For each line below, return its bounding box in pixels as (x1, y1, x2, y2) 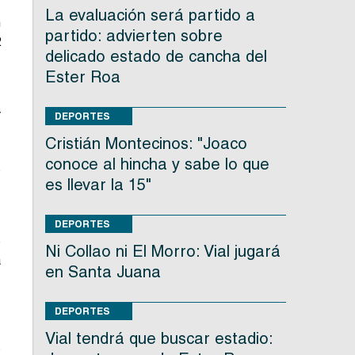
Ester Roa (44, 67, 120, 87)
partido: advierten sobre (44, 26, 223, 46)
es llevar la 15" (44, 175, 151, 195)
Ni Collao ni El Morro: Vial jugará (44, 242, 281, 261)
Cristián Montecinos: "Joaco (44, 134, 247, 154)
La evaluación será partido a (44, 6, 255, 25)
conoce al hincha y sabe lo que (44, 155, 269, 174)
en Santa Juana (44, 262, 161, 282)
